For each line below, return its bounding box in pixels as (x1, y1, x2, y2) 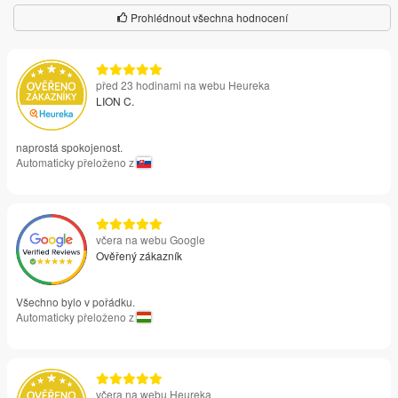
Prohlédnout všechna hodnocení (127, 9, 288, 25)
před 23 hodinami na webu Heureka (96, 76, 270, 92)
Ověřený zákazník (96, 247, 182, 263)
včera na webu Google (96, 231, 205, 247)
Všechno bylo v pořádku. (16, 293, 135, 309)
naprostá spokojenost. (16, 139, 123, 155)
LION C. (96, 92, 134, 108)
